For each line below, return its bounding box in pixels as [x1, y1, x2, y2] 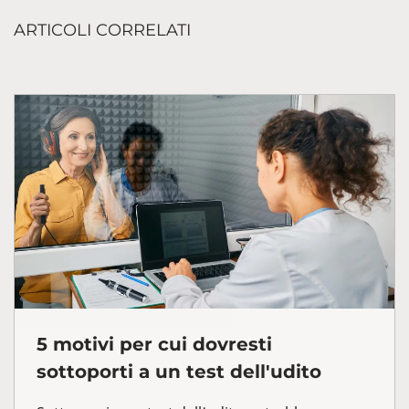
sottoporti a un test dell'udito [37, 360, 321, 383]
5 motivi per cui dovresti [37, 332, 272, 355]
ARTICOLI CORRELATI [14, 19, 191, 40]
